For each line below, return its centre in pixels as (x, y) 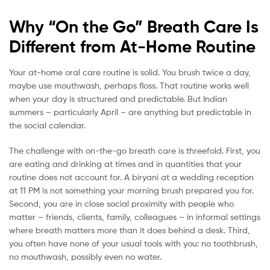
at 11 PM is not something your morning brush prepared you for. (131, 190)
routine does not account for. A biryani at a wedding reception (131, 177)
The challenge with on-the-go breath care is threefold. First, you (135, 151)
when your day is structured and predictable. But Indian (118, 99)
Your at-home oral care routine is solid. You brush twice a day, (130, 72)
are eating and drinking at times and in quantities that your (125, 164)
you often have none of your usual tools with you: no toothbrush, (133, 243)
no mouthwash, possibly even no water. (85, 257)
